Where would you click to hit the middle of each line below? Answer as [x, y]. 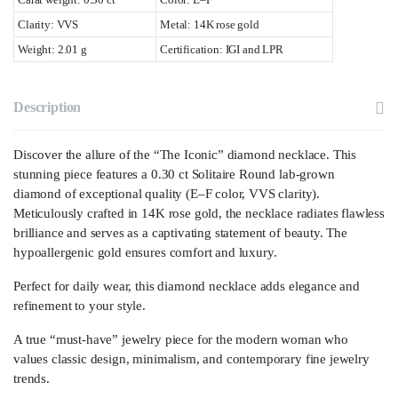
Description [48, 107]
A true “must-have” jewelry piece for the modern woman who [181, 339]
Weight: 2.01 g [52, 49]
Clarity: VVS [48, 24]
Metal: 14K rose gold [210, 24]
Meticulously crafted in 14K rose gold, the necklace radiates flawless [199, 213]
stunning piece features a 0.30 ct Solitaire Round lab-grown [174, 174]
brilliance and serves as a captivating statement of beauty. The [180, 232]
